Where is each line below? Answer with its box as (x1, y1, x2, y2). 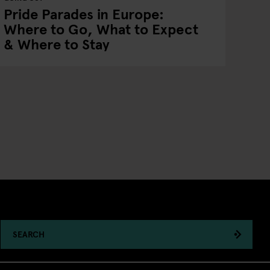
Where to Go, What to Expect (3, 19, 198, 39)
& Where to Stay (3, 34, 110, 54)
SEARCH (12, 228, 45, 240)
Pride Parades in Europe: (3, 4, 164, 24)
